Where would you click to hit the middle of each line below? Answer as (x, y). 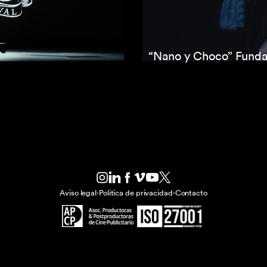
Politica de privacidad (136, 193)
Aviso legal (78, 193)
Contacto (191, 193)
